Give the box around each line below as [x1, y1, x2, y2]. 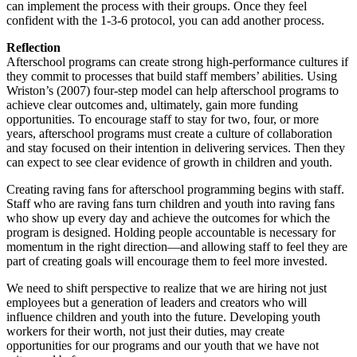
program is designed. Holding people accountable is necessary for [6, 226, 335, 240]
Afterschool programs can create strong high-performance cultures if [6, 55, 348, 69]
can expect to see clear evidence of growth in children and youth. [6, 155, 332, 170]
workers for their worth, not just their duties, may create [6, 324, 284, 339]
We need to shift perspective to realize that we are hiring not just [6, 281, 327, 296]
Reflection [6, 41, 61, 55]
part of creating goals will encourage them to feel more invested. [6, 254, 328, 269]
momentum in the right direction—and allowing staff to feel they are [6, 240, 347, 254]
